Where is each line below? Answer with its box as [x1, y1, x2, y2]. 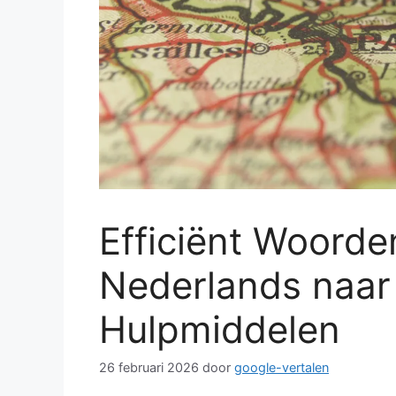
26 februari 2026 [99, 360, 199, 376]
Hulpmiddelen [99, 307, 340, 353]
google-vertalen [234, 360, 329, 376]
